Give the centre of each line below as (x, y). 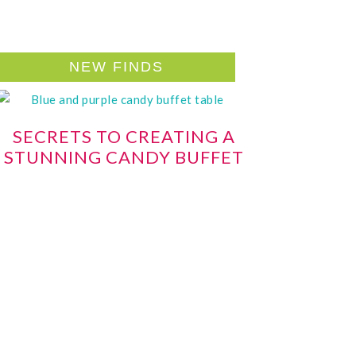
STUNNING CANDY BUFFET (124, 157)
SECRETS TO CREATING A (124, 136)
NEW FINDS (116, 67)
